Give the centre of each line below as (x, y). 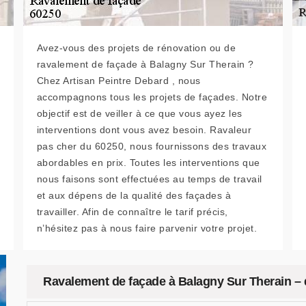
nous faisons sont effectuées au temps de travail (149, 179)
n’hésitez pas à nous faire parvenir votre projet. (147, 228)
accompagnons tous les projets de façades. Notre (152, 97)
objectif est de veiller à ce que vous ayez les (139, 113)
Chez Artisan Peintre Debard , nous (119, 81)
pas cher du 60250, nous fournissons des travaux (152, 146)
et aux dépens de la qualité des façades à (134, 195)
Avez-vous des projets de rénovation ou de (136, 48)
